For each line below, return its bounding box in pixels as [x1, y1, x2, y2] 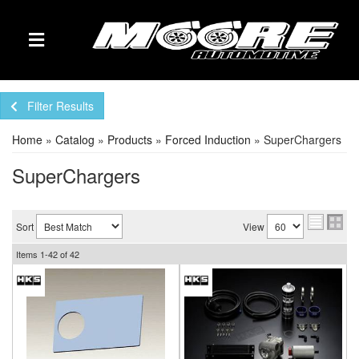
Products [107, 131, 152, 147]
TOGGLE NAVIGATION [35, 43, 122, 55]
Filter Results [27, 98, 94, 114]
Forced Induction [165, 131, 251, 147]
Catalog [55, 131, 95, 147]
